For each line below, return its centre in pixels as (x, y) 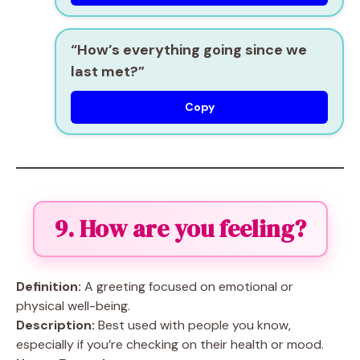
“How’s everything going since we (189, 50)
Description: (55, 325)
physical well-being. (73, 306)
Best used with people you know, (193, 325)
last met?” (108, 72)
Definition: (49, 286)
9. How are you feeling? (180, 229)
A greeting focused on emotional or (187, 286)
